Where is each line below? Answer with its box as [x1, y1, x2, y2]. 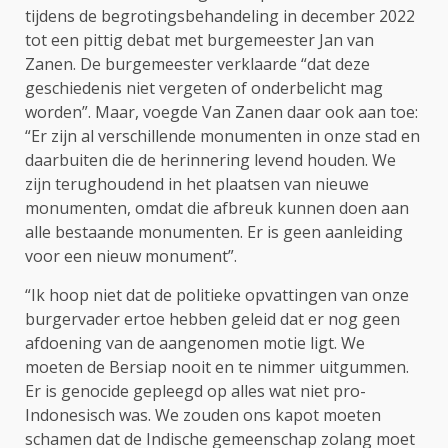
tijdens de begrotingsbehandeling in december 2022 [25, 4, 415, 27]
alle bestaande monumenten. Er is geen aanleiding [25, 220, 403, 243]
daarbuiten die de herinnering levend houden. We [25, 148, 396, 171]
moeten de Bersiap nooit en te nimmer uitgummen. [25, 355, 409, 378]
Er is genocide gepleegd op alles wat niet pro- [25, 379, 366, 402]
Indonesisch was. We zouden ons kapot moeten [25, 403, 381, 426]
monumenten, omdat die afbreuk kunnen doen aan [25, 196, 409, 219]
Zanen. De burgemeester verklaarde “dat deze [25, 52, 370, 75]
